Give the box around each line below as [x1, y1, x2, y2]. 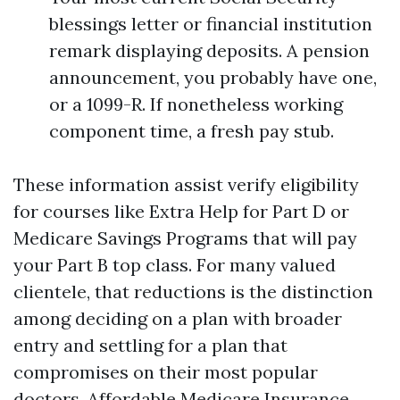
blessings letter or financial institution [49, 12, 372, 35]
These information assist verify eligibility [13, 173, 359, 196]
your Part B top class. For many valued [13, 254, 336, 276]
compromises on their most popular [13, 361, 318, 383]
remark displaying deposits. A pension [49, 39, 370, 62]
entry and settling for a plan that [13, 334, 287, 356]
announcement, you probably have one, [49, 66, 377, 88]
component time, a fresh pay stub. [49, 120, 334, 142]
